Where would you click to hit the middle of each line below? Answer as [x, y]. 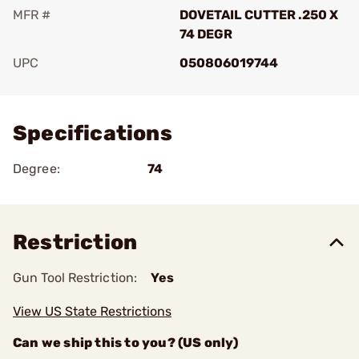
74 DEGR [206, 34]
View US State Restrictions [92, 311]
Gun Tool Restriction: [75, 278]
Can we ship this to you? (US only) [125, 343]
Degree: [36, 169]
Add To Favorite [83, 85]
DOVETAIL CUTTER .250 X [259, 15]
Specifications [93, 133]
